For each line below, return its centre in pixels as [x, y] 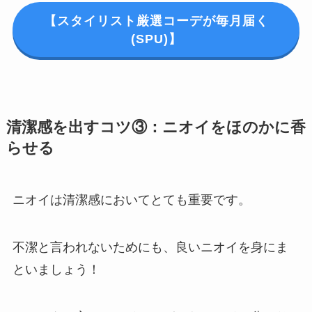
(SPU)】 [156, 39]
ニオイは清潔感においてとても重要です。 [131, 200]
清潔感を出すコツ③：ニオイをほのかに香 [156, 128]
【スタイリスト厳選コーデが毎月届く [156, 21]
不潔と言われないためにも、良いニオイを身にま [150, 248]
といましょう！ [56, 270]
